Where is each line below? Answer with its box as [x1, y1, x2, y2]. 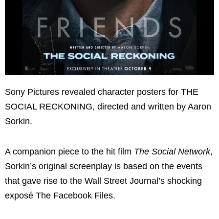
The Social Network [134, 146, 210, 156]
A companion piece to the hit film [5, 146, 134, 156]
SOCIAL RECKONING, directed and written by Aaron [5, 102, 211, 112]
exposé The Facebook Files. [5, 190, 115, 200]
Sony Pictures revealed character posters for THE [5, 87, 198, 97]
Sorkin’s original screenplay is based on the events [5, 161, 202, 171]
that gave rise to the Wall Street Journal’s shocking [5, 175, 202, 186]
